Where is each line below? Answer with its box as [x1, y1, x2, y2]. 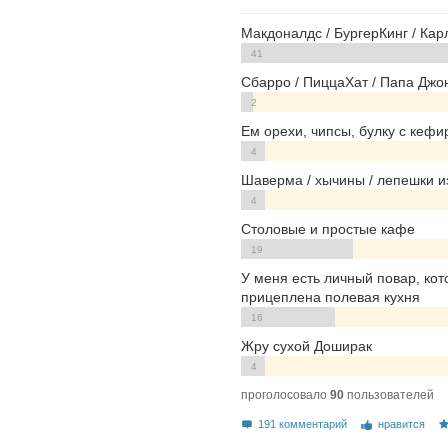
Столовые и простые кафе [241, 220, 415, 237]
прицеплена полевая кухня [241, 288, 420, 305]
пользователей [344, 387, 434, 402]
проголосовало [241, 387, 330, 402]
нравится [377, 417, 425, 430]
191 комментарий [258, 417, 348, 430]
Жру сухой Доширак [241, 337, 372, 354]
